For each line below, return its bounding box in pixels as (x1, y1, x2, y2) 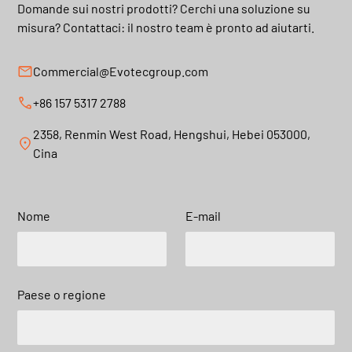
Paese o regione (17, 286, 107, 302)
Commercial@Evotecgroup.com (33, 63, 209, 79)
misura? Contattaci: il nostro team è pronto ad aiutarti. (17, 19, 315, 35)
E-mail (185, 207, 221, 223)
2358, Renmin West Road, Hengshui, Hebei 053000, (33, 126, 311, 141)
